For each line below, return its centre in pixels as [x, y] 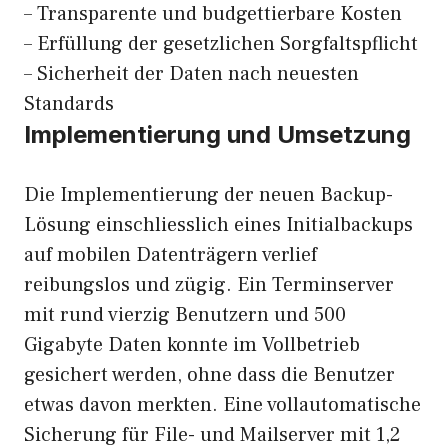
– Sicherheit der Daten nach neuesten [191, 74]
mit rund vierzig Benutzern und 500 [185, 315]
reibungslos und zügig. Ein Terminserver [209, 285]
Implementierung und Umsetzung [217, 134]
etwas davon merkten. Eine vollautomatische [222, 405]
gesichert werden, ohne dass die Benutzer [209, 375]
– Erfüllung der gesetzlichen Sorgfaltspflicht [221, 44]
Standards [69, 104]
